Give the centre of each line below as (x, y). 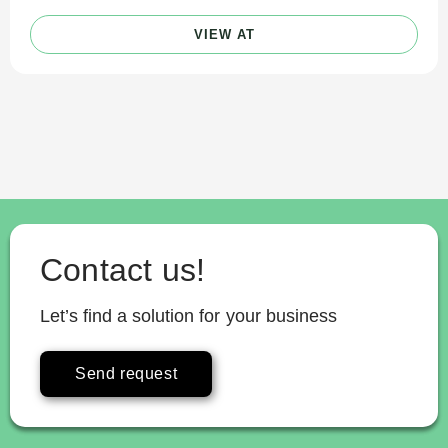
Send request (126, 373)
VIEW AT (224, 34)
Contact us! (123, 269)
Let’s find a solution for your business (188, 315)
